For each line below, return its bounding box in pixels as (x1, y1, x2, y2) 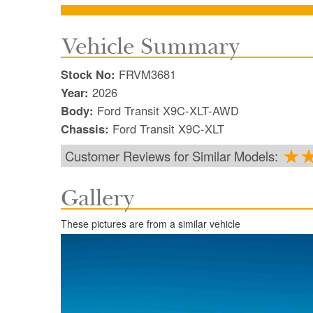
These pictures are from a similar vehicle (61, 217, 240, 231)
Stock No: (61, 66, 119, 83)
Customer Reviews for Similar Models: (65, 147, 282, 166)
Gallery (61, 184, 134, 213)
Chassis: (61, 120, 112, 138)
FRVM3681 (119, 66, 176, 83)
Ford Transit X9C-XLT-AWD (97, 102, 239, 119)
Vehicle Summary (61, 32, 240, 61)
